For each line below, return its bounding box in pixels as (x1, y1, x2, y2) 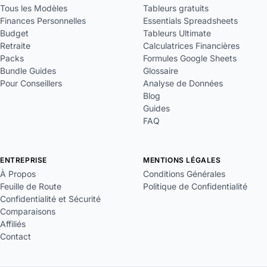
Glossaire (143, 65, 178, 76)
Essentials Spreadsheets (143, 15, 238, 26)
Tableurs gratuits (143, 2, 209, 13)
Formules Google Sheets (143, 52, 237, 63)
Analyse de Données (143, 77, 223, 88)
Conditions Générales (143, 168, 225, 179)
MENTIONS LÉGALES (143, 155, 221, 164)
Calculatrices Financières (143, 40, 240, 51)
